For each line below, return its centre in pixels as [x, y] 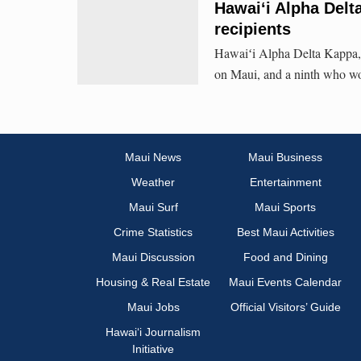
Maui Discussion [153, 257]
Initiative [153, 349]
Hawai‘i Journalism [153, 332]
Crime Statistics [153, 232]
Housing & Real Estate [153, 282]
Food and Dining [285, 257]
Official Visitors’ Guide [285, 307]
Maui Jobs [153, 307]
